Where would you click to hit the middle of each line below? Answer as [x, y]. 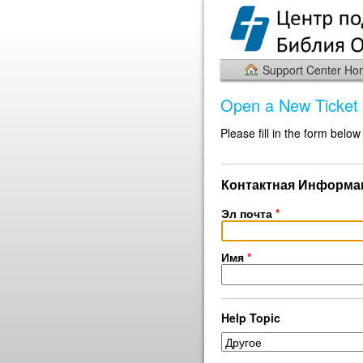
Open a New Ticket [289, 105]
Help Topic [251, 318]
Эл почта [248, 213]
